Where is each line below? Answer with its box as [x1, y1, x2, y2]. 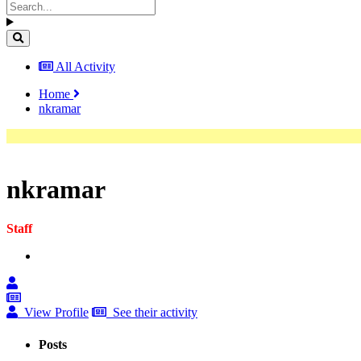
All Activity [56, 59, 115, 73]
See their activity [110, 305, 197, 320]
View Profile [21, 305, 89, 320]
